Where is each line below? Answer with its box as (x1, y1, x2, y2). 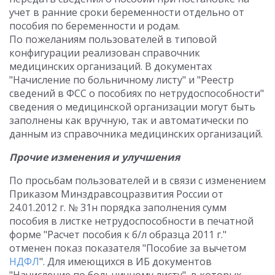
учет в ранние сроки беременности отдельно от (9, 6, 244, 19)
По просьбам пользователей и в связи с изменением (9, 174, 266, 187)
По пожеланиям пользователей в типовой (9, 33, 217, 46)
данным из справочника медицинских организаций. (9, 127, 263, 141)
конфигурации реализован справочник (9, 46, 200, 60)
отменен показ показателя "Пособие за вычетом (9, 241, 246, 255)
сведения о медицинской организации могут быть (9, 100, 255, 114)
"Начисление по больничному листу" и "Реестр (9, 73, 234, 87)
